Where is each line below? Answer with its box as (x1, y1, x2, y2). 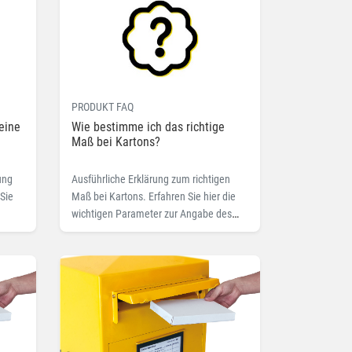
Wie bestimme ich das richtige (71, 119, 225, 135)
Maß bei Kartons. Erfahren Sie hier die (71, 190, 236, 203)
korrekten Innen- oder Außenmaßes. (71, 225, 228, 238)
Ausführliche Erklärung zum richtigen (71, 173, 230, 186)
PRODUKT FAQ (71, 101, 134, 114)
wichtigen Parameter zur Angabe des (71, 207, 232, 221)
